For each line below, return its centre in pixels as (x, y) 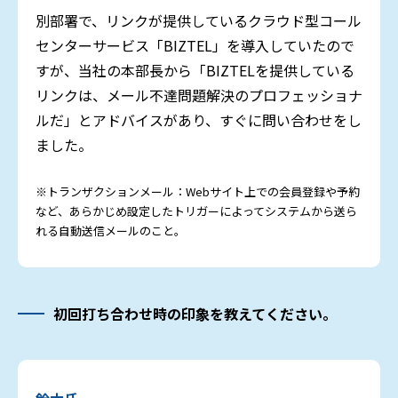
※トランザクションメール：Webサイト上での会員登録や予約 (198, 192)
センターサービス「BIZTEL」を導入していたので (195, 46)
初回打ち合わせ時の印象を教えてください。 (195, 314)
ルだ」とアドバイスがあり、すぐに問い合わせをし (199, 120)
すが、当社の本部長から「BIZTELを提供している (195, 71)
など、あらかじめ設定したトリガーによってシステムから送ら (196, 211)
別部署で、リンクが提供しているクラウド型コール (199, 21)
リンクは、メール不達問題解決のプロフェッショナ (199, 96)
